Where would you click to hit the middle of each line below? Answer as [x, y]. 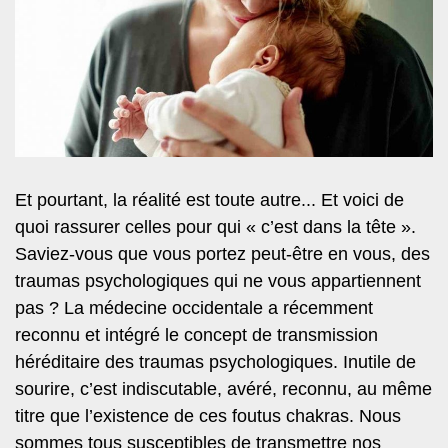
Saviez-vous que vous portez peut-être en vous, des [222, 254]
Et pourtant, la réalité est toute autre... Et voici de [209, 200]
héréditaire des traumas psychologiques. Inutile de [215, 362]
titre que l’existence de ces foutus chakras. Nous [208, 416]
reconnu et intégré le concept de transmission [196, 335]
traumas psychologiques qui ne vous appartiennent [218, 281]
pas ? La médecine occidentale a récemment [194, 308]
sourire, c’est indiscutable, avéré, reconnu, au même [223, 389]
